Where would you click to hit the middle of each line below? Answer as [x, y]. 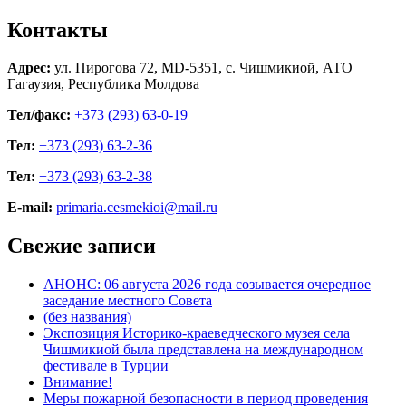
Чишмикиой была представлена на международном [203, 350]
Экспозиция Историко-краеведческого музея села [197, 333]
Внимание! [78, 382]
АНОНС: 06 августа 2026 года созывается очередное [207, 285]
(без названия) [87, 317]
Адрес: [29, 68]
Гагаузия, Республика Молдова [103, 84]
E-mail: [30, 208]
